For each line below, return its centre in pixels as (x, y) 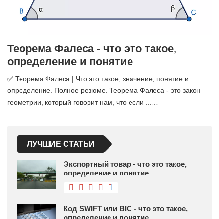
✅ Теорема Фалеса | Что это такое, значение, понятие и (98, 79)
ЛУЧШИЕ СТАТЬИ (61, 144)
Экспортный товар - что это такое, (125, 164)
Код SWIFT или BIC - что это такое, (126, 209)
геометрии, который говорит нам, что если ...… (83, 102)
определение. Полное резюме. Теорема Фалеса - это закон (104, 91)
